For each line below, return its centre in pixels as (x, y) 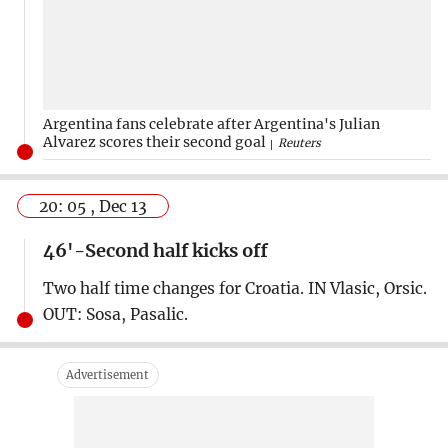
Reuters (299, 142)
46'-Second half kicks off (155, 250)
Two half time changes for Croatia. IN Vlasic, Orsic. (234, 288)
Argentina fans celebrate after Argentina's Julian (211, 123)
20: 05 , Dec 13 (93, 207)
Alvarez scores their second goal (154, 141)
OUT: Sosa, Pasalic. (115, 314)
